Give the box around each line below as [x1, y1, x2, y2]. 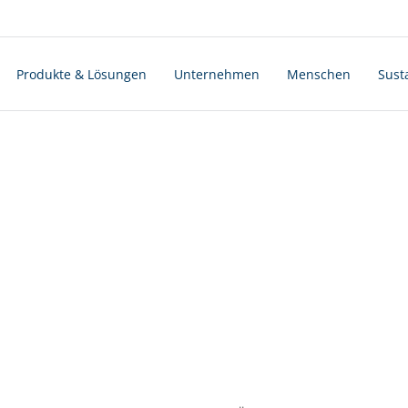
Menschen [287, 65, 351, 83]
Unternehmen [174, 65, 260, 83]
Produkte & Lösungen [16, 65, 147, 83]
